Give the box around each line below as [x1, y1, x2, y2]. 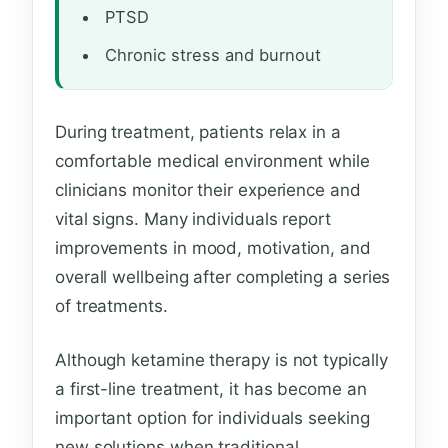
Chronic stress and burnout [105, 44, 321, 65]
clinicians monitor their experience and [55, 179, 361, 200]
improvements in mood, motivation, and [55, 237, 371, 258]
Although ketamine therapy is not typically [55, 349, 388, 370]
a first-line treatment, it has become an [55, 378, 367, 399]
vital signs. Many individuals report [55, 208, 331, 229]
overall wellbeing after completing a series [55, 266, 391, 287]
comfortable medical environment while [55, 150, 370, 171]
